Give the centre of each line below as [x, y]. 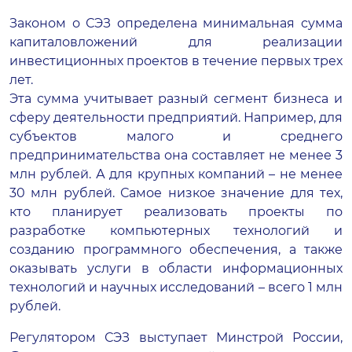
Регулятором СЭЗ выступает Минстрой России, [176, 337]
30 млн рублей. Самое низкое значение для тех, [176, 193]
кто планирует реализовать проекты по [176, 212]
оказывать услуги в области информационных [176, 268]
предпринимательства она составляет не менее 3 [176, 155]
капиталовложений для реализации [176, 42]
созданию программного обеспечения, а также [176, 249]
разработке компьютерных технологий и [176, 231]
